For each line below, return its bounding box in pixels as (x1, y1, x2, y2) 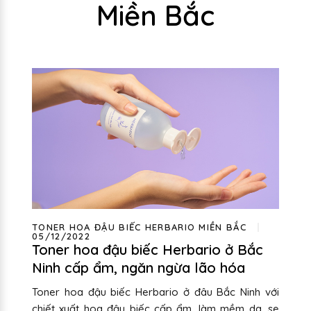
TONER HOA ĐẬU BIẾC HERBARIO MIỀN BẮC (32, 221, 246, 233)
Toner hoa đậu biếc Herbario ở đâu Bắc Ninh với (32, 285, 279, 299)
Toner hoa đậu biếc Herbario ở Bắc (32, 241, 263, 259)
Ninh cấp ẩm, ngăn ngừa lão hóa (32, 259, 245, 277)
